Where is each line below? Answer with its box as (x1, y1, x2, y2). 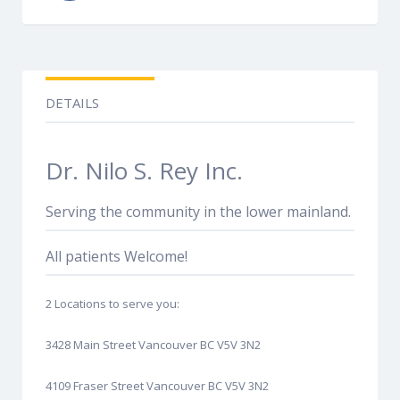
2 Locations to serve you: (46, 295, 179, 312)
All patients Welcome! (46, 246, 187, 266)
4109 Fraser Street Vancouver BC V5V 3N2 (46, 377, 269, 394)
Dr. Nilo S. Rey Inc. (46, 154, 243, 187)
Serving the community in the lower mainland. (46, 201, 351, 221)
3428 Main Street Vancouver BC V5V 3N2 (46, 336, 261, 353)
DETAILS (46, 93, 99, 112)
